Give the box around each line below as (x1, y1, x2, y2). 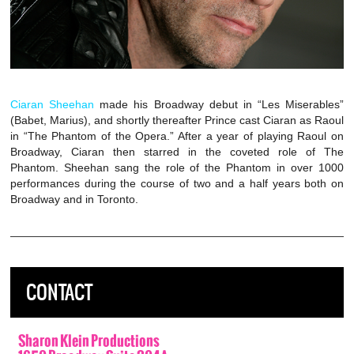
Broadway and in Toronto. (10, 193, 138, 206)
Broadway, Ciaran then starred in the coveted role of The (10, 145, 344, 159)
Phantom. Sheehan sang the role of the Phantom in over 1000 (10, 161, 344, 175)
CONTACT (26, 278, 92, 307)
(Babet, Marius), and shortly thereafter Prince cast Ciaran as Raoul (10, 114, 344, 127)
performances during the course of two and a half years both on (10, 177, 344, 190)
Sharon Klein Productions (18, 330, 160, 352)
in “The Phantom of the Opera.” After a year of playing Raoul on (10, 130, 344, 143)
